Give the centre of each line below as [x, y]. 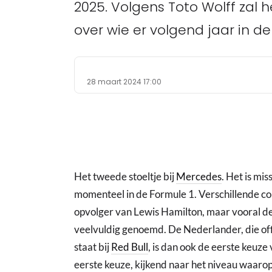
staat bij [93, 247]
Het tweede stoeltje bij [125, 176]
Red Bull [130, 247]
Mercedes [199, 176]
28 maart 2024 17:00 [124, 82]
